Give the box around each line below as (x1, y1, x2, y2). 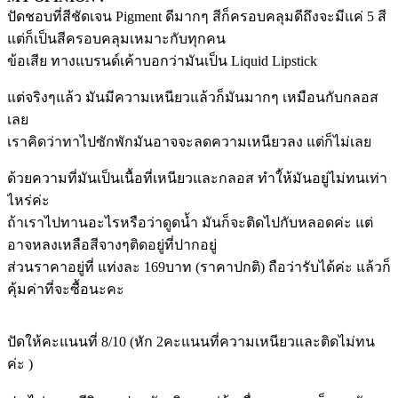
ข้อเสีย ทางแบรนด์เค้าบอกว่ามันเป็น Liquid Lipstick (7, 53, 317, 69)
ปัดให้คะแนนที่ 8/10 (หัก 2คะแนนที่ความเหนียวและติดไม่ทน (7, 334, 375, 350)
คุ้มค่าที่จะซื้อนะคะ (7, 282, 124, 298)
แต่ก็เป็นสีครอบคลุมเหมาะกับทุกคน (7, 31, 226, 47)
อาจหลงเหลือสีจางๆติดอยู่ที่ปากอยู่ (7, 237, 217, 253)
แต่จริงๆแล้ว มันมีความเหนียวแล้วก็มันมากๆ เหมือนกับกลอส (7, 90, 378, 106)
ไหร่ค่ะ (7, 193, 50, 209)
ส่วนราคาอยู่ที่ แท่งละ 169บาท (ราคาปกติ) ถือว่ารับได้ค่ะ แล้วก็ (7, 259, 391, 275)
